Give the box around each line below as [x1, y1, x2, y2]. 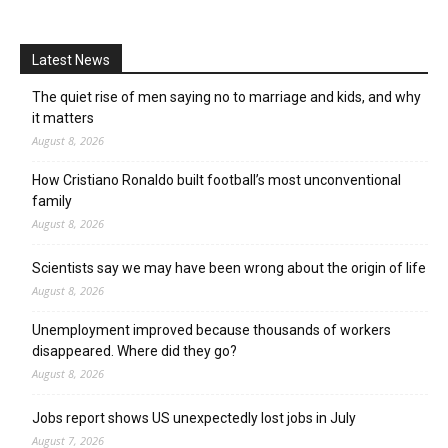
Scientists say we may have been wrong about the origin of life [32, 259, 426, 276]
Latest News [32, 51, 110, 68]
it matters [32, 109, 94, 126]
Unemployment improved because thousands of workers [32, 321, 391, 338]
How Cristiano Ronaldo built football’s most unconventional [32, 171, 401, 188]
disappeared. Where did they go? [32, 342, 237, 359]
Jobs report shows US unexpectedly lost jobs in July [32, 409, 356, 426]
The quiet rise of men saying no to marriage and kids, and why [32, 88, 421, 105]
